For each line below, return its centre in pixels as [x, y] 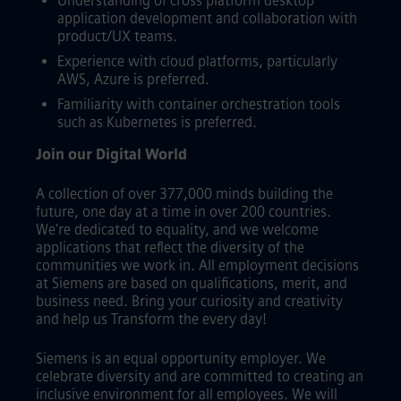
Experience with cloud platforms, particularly [197, 61]
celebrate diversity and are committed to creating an [200, 376]
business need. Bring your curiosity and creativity [189, 301]
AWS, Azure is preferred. [133, 79]
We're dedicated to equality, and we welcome [177, 230]
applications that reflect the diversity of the [170, 247]
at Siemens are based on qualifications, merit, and [192, 283]
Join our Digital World [111, 154]
